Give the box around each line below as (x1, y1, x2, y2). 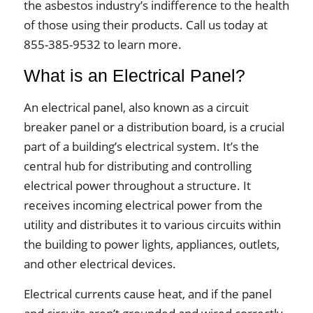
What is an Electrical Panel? (23, 66, 245, 85)
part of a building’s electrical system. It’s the (23, 138, 259, 154)
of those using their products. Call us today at (23, 16, 268, 33)
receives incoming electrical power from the (23, 196, 263, 213)
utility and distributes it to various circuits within (23, 216, 281, 233)
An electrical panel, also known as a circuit (23, 99, 249, 115)
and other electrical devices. (23, 255, 176, 272)
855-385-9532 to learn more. (23, 36, 182, 52)
